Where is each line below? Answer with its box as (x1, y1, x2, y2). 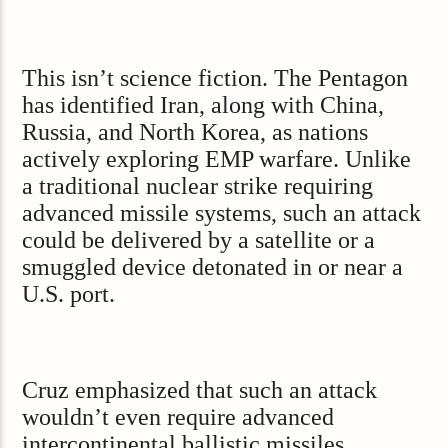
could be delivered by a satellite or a (22, 227, 376, 254)
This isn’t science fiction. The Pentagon (22, 65, 409, 92)
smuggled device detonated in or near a (22, 254, 404, 281)
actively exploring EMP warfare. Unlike (22, 146, 412, 173)
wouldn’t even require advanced (22, 403, 335, 430)
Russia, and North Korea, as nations (22, 119, 369, 146)
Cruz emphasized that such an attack (22, 376, 378, 403)
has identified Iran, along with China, (22, 92, 385, 119)
